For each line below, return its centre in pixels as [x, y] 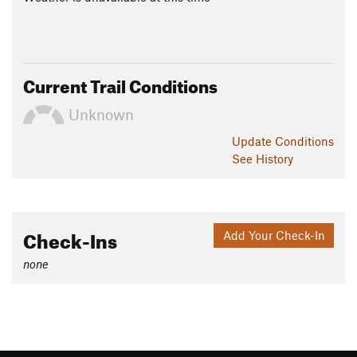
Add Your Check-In [274, 235]
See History [263, 158]
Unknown [99, 115]
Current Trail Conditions [120, 83]
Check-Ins [70, 238]
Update [253, 141]
